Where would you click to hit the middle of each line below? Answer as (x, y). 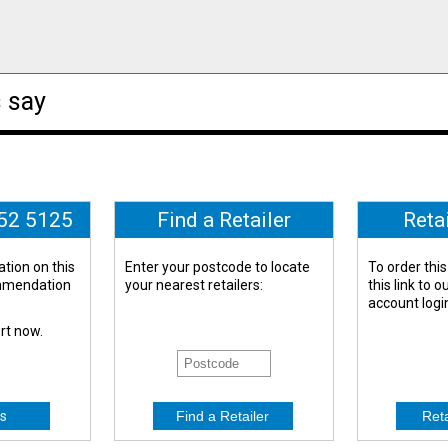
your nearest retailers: (194, 285)
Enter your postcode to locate (218, 267)
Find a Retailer (224, 220)
